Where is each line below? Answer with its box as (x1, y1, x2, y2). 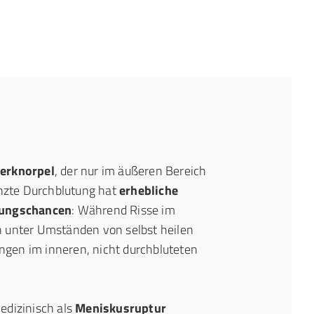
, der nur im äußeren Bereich (54, 161, 207, 180)
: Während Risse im (71, 200, 175, 219)
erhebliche (119, 181, 178, 200)
